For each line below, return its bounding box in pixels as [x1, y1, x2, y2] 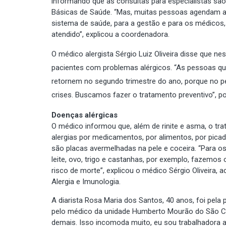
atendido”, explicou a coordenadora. [51, 29, 169, 39]
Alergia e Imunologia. [51, 177, 121, 186]
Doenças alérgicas [51, 110, 118, 120]
